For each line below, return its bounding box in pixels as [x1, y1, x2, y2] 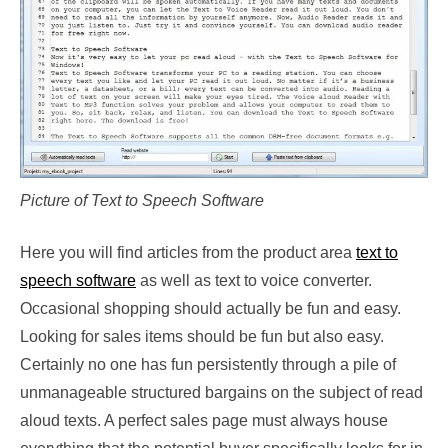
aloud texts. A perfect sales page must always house [20, 412, 388, 430]
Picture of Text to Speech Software [20, 192, 264, 210]
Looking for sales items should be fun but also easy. [20, 328, 384, 346]
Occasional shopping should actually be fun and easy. [20, 300, 401, 318]
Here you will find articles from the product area [20, 244, 356, 262]
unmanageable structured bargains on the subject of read [20, 384, 423, 402]
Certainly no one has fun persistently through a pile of [20, 356, 396, 374]
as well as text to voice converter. [136, 272, 372, 290]
